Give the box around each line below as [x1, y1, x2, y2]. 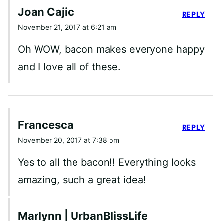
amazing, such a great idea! [18, 173, 146, 185]
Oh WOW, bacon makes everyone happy [18, 43, 205, 55]
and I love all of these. [18, 60, 121, 73]
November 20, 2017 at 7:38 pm [18, 135, 119, 144]
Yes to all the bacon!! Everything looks [18, 156, 196, 168]
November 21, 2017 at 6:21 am [18, 22, 116, 31]
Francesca [18, 118, 74, 131]
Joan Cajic [18, 5, 74, 18]
